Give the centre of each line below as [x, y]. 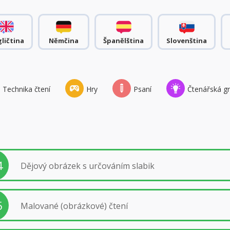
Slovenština [187, 41]
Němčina [64, 41]
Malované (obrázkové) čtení [74, 206]
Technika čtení [26, 89]
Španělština [123, 41]
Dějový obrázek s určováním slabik [87, 166]
